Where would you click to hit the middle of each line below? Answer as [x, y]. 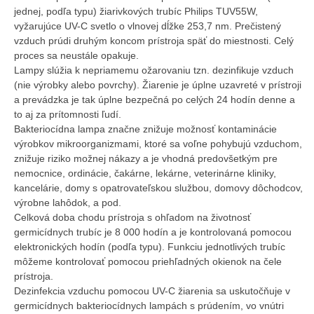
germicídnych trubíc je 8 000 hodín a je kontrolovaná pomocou [153, 232]
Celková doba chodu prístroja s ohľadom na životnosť [132, 217]
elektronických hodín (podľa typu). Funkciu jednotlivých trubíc [150, 247]
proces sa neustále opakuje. [76, 55]
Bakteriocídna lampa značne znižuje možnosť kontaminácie [145, 129]
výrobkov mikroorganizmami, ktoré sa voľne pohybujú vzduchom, [158, 144]
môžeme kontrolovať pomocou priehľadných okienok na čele [148, 261]
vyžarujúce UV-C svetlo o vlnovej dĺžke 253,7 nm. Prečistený [148, 26]
